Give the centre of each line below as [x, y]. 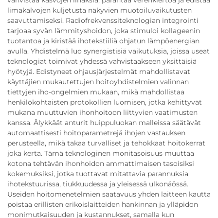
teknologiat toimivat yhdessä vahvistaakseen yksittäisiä [102, 61]
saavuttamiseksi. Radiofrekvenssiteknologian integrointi [103, 20]
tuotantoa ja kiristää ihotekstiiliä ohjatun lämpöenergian [103, 41]
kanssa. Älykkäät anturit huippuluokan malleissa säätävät [104, 123]
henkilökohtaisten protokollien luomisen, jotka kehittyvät [105, 102]
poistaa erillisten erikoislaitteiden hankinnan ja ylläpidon [103, 204]
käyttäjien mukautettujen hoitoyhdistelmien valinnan [98, 82]
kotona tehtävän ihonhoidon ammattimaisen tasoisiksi [101, 163]
